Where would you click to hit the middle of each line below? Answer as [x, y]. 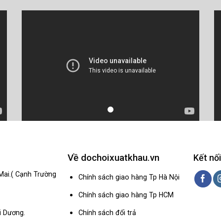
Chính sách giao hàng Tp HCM [126, 195]
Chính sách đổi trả [107, 213]
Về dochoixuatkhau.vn [113, 158]
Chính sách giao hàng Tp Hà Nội [129, 177]
